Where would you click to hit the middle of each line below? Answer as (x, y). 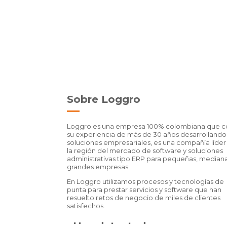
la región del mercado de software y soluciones (145, 150)
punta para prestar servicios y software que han (144, 189)
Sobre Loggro (104, 99)
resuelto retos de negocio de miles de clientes (144, 197)
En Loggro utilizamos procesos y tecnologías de (145, 181)
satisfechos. (86, 205)
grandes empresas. (98, 166)
